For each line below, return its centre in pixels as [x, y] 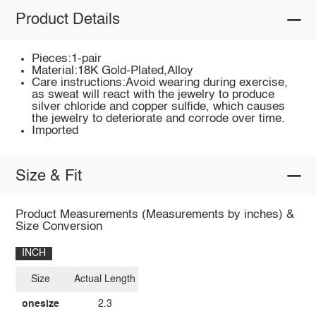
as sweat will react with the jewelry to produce [153, 95]
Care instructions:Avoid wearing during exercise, [160, 83]
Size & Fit [48, 176]
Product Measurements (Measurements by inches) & [154, 215]
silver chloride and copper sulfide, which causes [159, 107]
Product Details [67, 20]
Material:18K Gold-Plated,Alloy [113, 71]
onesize [40, 304]
